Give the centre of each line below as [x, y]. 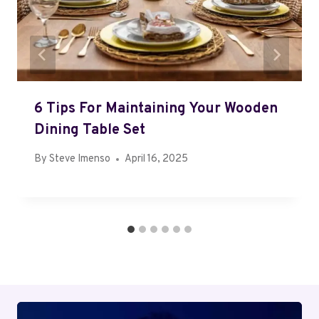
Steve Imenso [80, 159]
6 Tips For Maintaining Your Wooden [156, 109]
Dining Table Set [90, 131]
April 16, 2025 [157, 159]
